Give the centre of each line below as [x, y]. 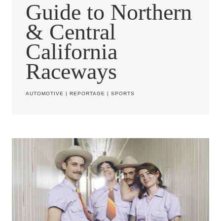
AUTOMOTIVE [45, 93]
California [72, 51]
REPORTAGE [87, 93]
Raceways [71, 71]
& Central [71, 32]
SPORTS [123, 93]
